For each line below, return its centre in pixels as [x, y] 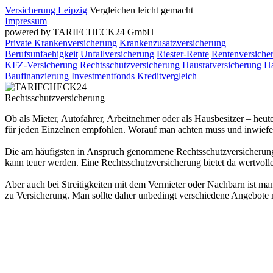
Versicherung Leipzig [46, 10]
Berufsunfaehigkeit [41, 54]
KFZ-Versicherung [41, 65]
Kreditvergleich [167, 76]
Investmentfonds [103, 76]
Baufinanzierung [37, 76]
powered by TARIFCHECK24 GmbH [80, 32]
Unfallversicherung [117, 54]
